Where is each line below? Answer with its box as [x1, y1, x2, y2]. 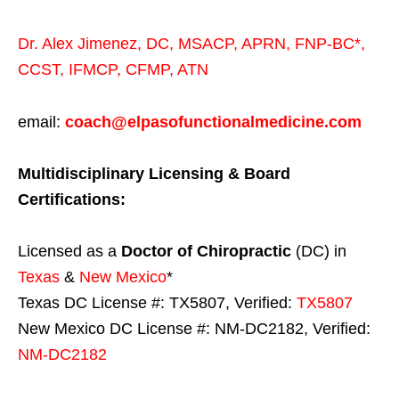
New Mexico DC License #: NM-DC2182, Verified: [18, 320, 370, 338]
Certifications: [18, 191, 126, 209]
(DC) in [291, 242, 346, 261]
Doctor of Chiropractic [121, 242, 291, 261]
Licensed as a [18, 242, 121, 261]
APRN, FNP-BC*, [241, 35, 365, 53]
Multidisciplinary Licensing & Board [18, 165, 290, 183]
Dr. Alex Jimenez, [18, 35, 142, 53]
